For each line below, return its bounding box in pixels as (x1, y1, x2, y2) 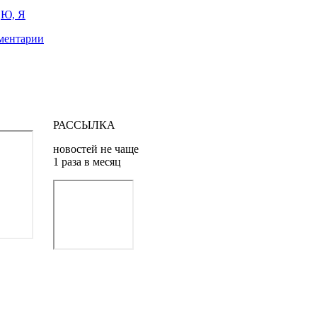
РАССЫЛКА (53, 119, 115, 131)
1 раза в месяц (53, 156, 121, 168)
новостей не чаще (53, 143, 139, 155)
